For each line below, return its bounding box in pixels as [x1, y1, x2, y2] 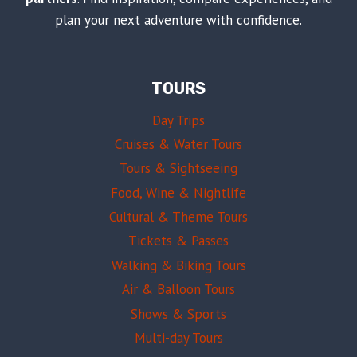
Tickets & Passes [128, 232, 229, 250]
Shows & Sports [131, 304, 226, 323]
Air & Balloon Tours [122, 280, 235, 299]
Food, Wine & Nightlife [111, 183, 246, 202]
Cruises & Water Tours [115, 135, 242, 153]
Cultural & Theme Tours [109, 208, 248, 226]
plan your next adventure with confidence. [55, 10, 302, 29]
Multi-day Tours [134, 328, 223, 347]
